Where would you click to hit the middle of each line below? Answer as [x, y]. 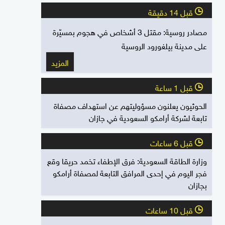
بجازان [198, 184]
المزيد [60, 62]
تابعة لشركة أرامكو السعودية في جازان [148, 117]
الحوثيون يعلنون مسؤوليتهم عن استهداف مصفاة [130, 105]
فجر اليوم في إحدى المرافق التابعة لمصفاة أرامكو [130, 172]
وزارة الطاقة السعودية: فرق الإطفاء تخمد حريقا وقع [127, 160]
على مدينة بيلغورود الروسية [164, 45]
